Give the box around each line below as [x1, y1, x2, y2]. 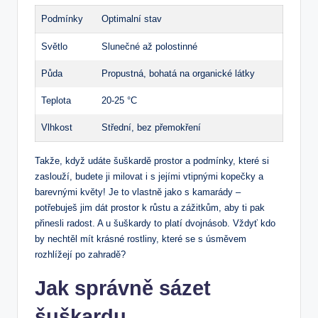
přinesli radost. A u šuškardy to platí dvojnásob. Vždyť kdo [35, 217, 275, 229]
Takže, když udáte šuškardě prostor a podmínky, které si [35, 155, 269, 166]
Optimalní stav [102, 13, 162, 24]
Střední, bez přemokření [102, 121, 201, 133]
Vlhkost [41, 121, 72, 133]
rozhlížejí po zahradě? [35, 248, 126, 260]
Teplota [41, 94, 71, 106]
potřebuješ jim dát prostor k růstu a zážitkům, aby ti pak [35, 202, 265, 213]
